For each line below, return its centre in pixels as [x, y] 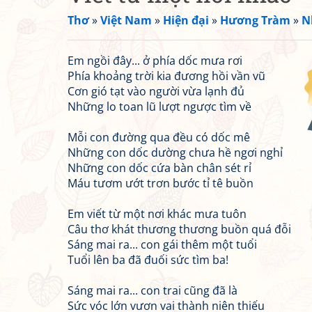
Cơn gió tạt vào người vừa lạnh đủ [156, 91]
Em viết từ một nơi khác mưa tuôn [157, 214]
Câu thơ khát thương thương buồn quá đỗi [179, 229]
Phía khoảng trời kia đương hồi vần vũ [166, 76]
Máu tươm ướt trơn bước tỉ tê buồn [161, 183]
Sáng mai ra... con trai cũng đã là [153, 290]
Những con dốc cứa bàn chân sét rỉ [159, 168]
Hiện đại [186, 20]
